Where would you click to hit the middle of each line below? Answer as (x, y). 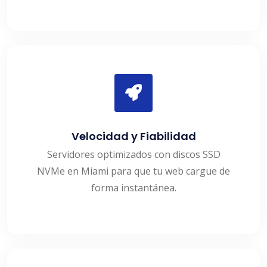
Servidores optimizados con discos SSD (133, 155)
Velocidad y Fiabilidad (133, 136)
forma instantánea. (133, 188)
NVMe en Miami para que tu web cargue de (133, 171)
